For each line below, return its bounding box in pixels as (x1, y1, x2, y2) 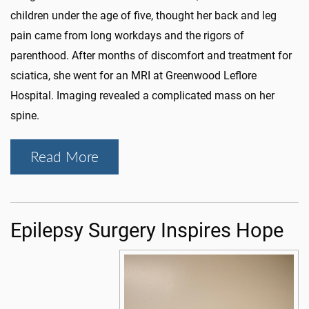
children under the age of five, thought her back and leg (10, 8, 277, 22)
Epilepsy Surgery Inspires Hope (10, 218, 288, 242)
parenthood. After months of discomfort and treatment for (10, 48, 292, 62)
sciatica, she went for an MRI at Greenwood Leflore (10, 68, 257, 82)
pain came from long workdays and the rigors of (10, 28, 244, 42)
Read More (30, 146, 99, 166)
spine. (10, 108, 39, 122)
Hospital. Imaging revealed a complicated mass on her (10, 88, 275, 102)
